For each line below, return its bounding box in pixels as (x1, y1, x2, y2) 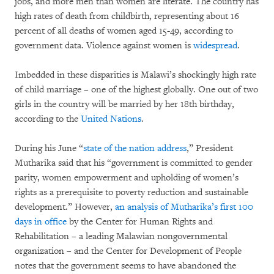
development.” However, (15, 201, 115, 213)
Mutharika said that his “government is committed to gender (15, 157, 253, 169)
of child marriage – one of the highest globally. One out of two (15, 84, 258, 95)
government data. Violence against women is (15, 40, 193, 51)
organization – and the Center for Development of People (15, 245, 242, 257)
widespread (193, 40, 237, 51)
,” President (187, 143, 233, 154)
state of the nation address (83, 143, 187, 154)
